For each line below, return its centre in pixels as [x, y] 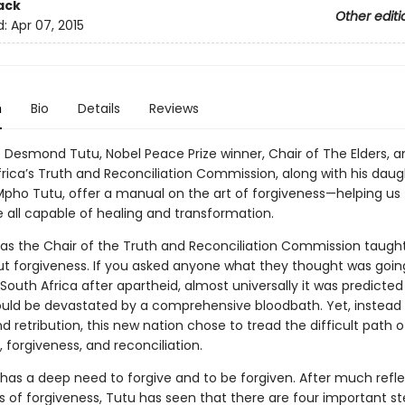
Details [99, 108]
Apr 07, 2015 [47, 26]
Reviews [174, 108]
